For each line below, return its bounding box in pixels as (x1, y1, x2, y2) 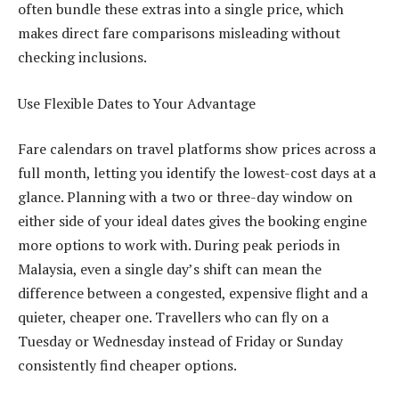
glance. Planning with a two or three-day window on (18, 187, 353, 208)
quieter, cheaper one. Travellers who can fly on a (18, 307, 329, 328)
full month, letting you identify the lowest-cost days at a (18, 163, 376, 183)
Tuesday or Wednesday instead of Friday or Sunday (18, 331, 343, 352)
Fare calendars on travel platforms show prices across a (18, 139, 376, 159)
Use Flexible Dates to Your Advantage (18, 93, 256, 113)
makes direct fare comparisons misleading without (18, 23, 340, 44)
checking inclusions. (18, 47, 147, 68)
